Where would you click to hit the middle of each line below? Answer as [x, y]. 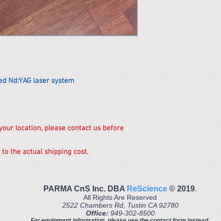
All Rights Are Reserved [120, 197]
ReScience [147, 189]
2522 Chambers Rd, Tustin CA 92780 [120, 205]
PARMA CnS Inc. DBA [85, 189]
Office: [98, 213]
